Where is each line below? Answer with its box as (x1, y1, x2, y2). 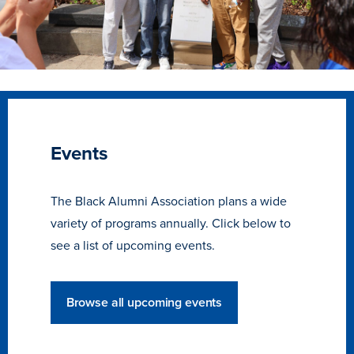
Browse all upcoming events (66, 292, 223, 311)
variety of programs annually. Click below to (50, 213, 291, 232)
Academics (19, 296, 111, 325)
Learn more (51, 246, 108, 262)
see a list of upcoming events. (50, 235, 215, 254)
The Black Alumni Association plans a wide (50, 191, 287, 209)
